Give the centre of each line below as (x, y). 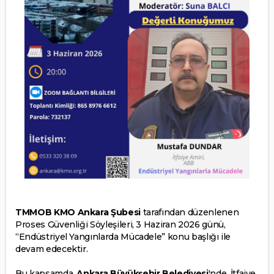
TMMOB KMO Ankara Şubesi (78, 212)
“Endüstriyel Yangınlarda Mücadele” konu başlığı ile (123, 236)
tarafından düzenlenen (191, 212)
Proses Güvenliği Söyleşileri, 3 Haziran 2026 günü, (120, 224)
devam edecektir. (52, 249)
